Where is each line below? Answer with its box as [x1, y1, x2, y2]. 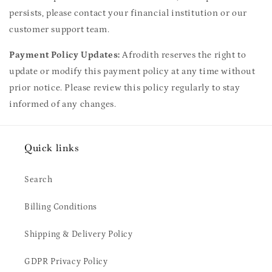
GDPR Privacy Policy [24, 257, 108, 267]
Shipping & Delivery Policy [24, 229, 133, 239]
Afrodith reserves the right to [120, 50, 246, 60]
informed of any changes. [9, 99, 117, 109]
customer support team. [9, 24, 110, 35]
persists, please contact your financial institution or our [9, 8, 247, 18]
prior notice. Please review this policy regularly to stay [9, 83, 240, 93]
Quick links [24, 141, 80, 154]
